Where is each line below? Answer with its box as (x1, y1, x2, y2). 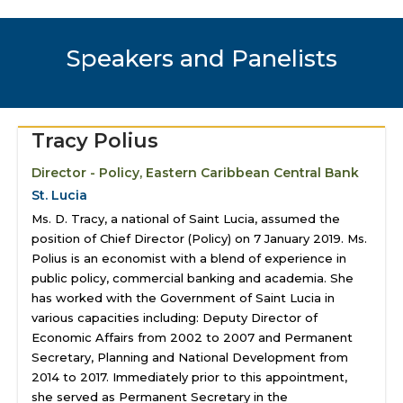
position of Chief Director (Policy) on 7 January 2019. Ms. (31, 231, 367, 246)
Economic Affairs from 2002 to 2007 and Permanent (31, 330, 353, 345)
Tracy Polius (31, 129, 158, 153)
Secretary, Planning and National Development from (31, 350, 348, 364)
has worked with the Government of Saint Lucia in (31, 291, 335, 305)
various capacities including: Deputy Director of (31, 310, 318, 325)
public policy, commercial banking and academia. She (31, 271, 354, 285)
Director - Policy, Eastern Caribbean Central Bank (31, 165, 359, 181)
